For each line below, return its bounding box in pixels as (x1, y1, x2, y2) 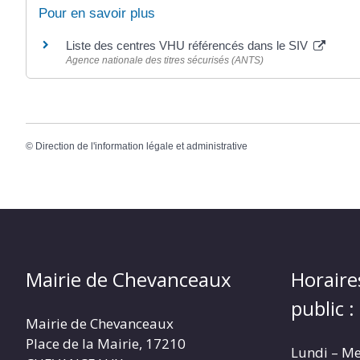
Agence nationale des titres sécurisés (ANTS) (66, 54, 264, 66)
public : (291, 295, 354, 322)
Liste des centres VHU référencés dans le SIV (66, 38, 311, 52)
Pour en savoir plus (39, 5, 155, 21)
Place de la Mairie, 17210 (26, 334, 186, 354)
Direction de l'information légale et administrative (35, 141, 247, 153)
